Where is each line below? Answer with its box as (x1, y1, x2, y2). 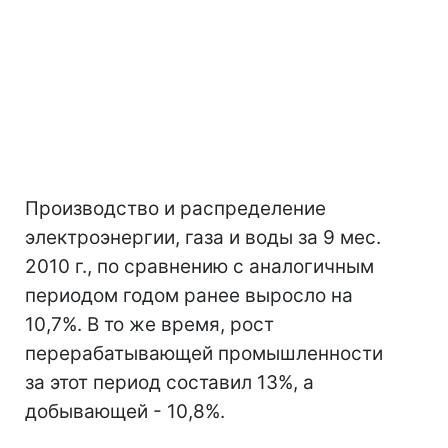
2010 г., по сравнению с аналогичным (25, 255, 374, 278)
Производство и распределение (25, 197, 326, 220)
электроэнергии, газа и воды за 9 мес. (25, 226, 381, 249)
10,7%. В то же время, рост (25, 313, 274, 336)
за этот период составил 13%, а (25, 371, 314, 394)
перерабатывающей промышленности (25, 342, 383, 365)
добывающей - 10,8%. (25, 400, 225, 423)
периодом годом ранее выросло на (25, 284, 353, 307)
